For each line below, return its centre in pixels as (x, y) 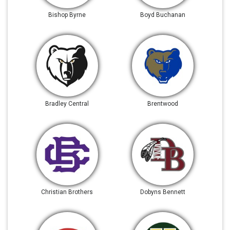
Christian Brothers (67, 192)
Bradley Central (67, 103)
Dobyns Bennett (163, 192)
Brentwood (163, 103)
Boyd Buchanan (163, 15)
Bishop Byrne (67, 15)
